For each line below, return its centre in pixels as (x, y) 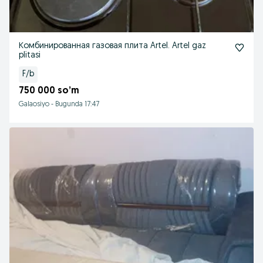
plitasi (30, 55)
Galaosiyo (34, 104)
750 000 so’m (49, 91)
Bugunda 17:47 (77, 104)
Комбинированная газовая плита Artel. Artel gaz (112, 46)
